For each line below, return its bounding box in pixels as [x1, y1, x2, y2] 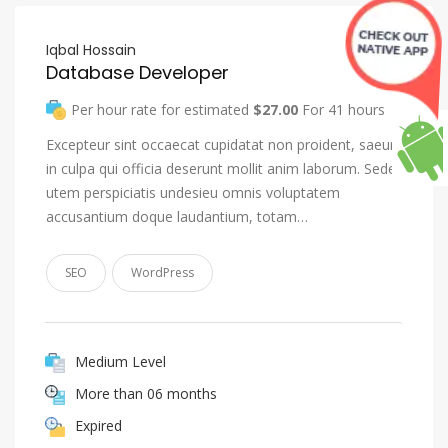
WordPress [131, 264, 194, 281]
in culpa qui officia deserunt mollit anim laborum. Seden [46, 159, 404, 178]
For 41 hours [298, 100, 385, 119]
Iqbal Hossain [46, 40, 136, 60]
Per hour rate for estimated [71, 100, 253, 119]
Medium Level [75, 351, 166, 371]
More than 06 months [75, 383, 217, 403]
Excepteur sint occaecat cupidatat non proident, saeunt [46, 135, 403, 154]
